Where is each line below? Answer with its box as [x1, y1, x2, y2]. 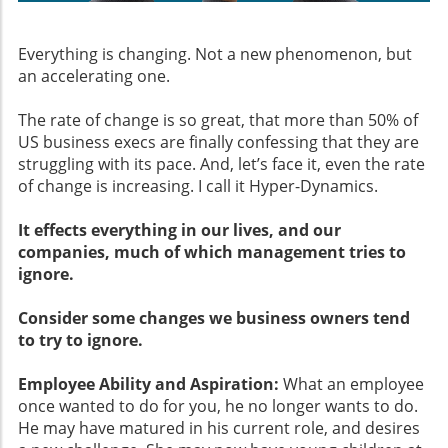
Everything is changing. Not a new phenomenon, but [18, 43, 412, 66]
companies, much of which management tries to [18, 241, 406, 264]
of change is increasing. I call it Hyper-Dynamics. [18, 175, 378, 198]
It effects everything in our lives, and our [18, 219, 341, 242]
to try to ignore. [18, 329, 143, 352]
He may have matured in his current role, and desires [18, 417, 420, 440]
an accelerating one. [18, 65, 174, 88]
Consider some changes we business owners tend [18, 307, 410, 330]
